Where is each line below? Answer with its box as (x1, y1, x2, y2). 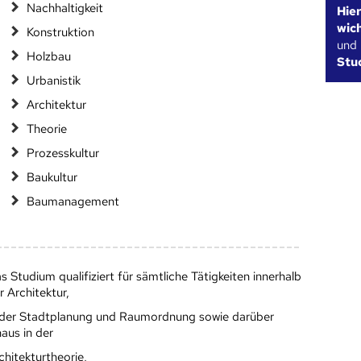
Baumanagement (26, 193, 119, 210)
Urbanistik (26, 73, 81, 89)
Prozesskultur (26, 145, 99, 162)
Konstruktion (26, 24, 94, 41)
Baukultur (26, 169, 77, 186)
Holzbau (26, 48, 71, 65)
